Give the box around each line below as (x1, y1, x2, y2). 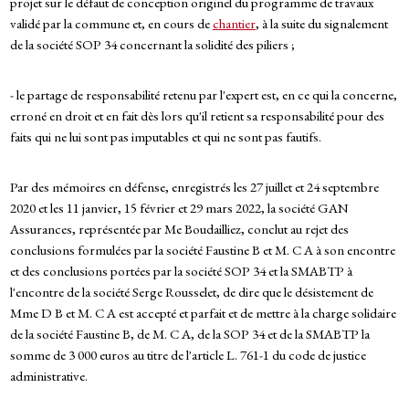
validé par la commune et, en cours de (9, 15, 213, 33)
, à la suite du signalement (255, 15, 388, 33)
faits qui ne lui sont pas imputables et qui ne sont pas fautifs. (9, 128, 321, 146)
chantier (212, 15, 256, 33)
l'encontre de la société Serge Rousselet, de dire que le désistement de (9, 283, 373, 301)
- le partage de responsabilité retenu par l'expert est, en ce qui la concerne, (9, 86, 397, 104)
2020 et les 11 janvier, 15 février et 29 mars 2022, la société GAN (9, 199, 349, 217)
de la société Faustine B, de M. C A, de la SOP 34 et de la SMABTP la (9, 325, 370, 343)
